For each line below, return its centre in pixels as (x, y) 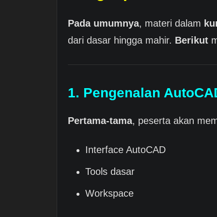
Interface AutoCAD (125, 150)
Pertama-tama (100, 121)
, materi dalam (171, 23)
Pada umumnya (103, 23)
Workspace (109, 194)
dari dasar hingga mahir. (121, 40)
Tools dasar (110, 172)
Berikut (192, 40)
